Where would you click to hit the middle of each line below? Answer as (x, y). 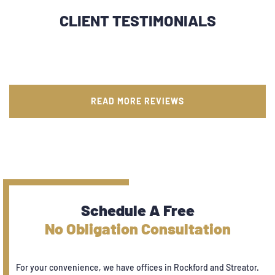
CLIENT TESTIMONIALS (137, 20)
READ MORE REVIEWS (137, 101)
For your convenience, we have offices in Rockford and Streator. (137, 267)
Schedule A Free (137, 210)
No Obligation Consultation (137, 228)
